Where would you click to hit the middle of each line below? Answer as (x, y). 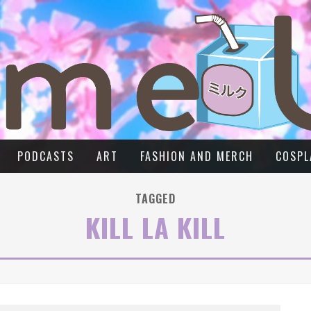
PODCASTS (46, 157)
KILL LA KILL (155, 227)
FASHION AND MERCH (197, 157)
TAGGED (155, 199)
